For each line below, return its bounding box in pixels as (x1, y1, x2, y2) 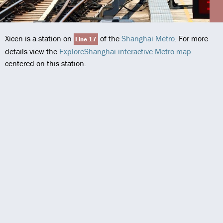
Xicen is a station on (5, 33, 74, 43)
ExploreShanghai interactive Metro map (59, 46, 191, 56)
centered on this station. (5, 58, 86, 68)
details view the (5, 46, 59, 56)
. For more (175, 33, 208, 43)
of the (98, 33, 121, 43)
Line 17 (75, 35, 97, 43)
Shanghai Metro (121, 33, 175, 43)
